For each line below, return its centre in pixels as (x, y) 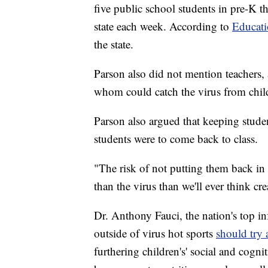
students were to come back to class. (176, 139)
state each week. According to (163, 26)
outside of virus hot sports (155, 233)
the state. (114, 44)
